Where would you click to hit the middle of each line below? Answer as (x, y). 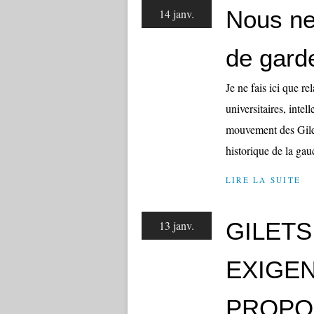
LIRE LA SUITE (264, 180)
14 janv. (177, 14)
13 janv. (177, 225)
